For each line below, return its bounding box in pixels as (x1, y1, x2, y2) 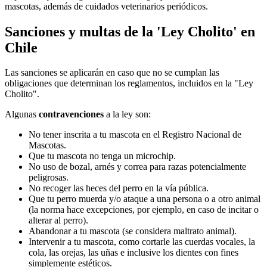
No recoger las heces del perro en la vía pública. (29, 183, 209, 194)
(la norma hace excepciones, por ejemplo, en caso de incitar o (29, 204, 259, 215)
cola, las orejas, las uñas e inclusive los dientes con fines (29, 247, 238, 258)
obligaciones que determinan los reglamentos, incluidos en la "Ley (5, 78, 253, 89)
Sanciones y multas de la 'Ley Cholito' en (5, 23, 255, 39)
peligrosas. (29, 172, 69, 183)
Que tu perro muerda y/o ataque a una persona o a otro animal (29, 194, 260, 204)
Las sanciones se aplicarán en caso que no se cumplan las (5, 67, 219, 78)
